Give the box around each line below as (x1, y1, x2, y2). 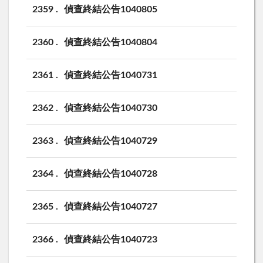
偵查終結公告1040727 (64, 201, 157, 211)
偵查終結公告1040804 (64, 37, 157, 47)
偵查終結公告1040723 (64, 234, 157, 244)
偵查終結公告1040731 (64, 70, 157, 80)
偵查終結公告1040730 (64, 103, 157, 113)
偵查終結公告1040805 (64, 4, 157, 14)
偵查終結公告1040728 (64, 168, 157, 178)
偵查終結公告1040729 (64, 136, 157, 146)
